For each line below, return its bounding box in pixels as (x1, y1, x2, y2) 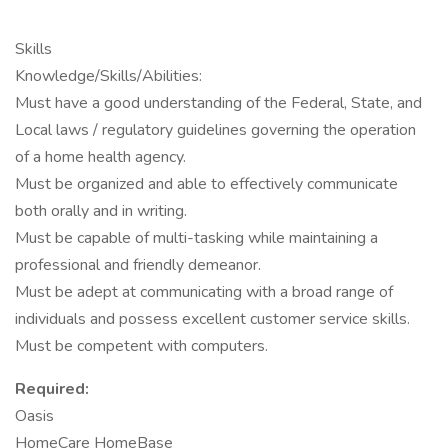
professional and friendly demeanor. (15, 254, 261, 276)
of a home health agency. (15, 146, 186, 168)
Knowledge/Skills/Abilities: (15, 65, 202, 87)
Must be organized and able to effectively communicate (15, 173, 398, 195)
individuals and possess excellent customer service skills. (15, 308, 410, 330)
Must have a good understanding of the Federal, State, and (15, 92, 422, 114)
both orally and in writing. (15, 200, 187, 222)
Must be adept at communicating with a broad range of (15, 281, 393, 303)
